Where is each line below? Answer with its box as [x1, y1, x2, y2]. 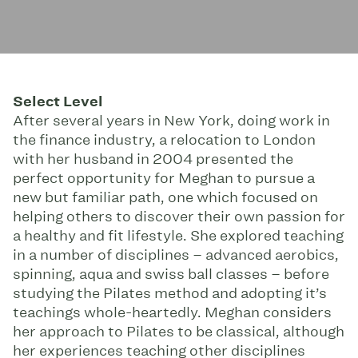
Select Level [13, 91, 103, 111]
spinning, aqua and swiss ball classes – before [13, 264, 329, 284]
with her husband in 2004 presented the [13, 149, 293, 169]
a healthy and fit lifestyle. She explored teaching [13, 225, 344, 245]
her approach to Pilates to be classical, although [13, 321, 344, 341]
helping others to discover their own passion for [13, 206, 345, 226]
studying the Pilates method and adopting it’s [13, 283, 327, 303]
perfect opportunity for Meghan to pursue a [13, 168, 315, 188]
